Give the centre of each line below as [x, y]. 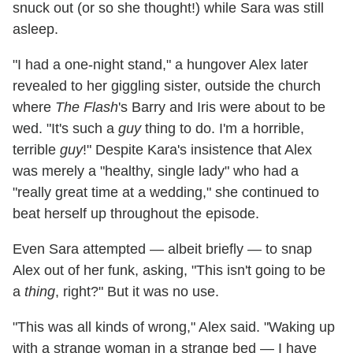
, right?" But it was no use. [137, 291]
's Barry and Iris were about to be [222, 107]
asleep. [35, 29]
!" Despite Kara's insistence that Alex [197, 149]
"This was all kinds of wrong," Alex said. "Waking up [174, 327]
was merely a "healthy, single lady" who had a [156, 171]
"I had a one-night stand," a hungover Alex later [160, 64]
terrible [36, 149]
